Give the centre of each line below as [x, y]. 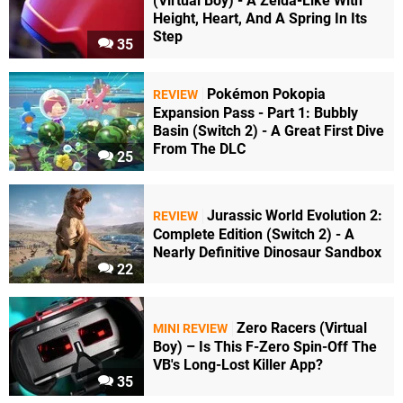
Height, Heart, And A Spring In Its [260, 19]
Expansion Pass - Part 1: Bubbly [255, 113]
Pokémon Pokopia [266, 94]
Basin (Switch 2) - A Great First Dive [269, 131]
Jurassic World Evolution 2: [295, 216]
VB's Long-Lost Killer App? [238, 365]
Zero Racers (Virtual [302, 328]
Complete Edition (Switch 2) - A [254, 235]
